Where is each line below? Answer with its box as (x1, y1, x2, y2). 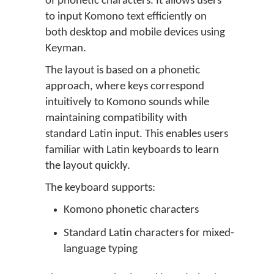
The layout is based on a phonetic (45, 65, 200, 76)
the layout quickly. (45, 160, 130, 172)
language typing (64, 243, 138, 255)
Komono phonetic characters (64, 204, 199, 216)
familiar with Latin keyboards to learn (45, 144, 219, 156)
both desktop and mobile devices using (45, 27, 225, 39)
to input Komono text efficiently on (45, 11, 207, 23)
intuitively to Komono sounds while (45, 97, 209, 108)
